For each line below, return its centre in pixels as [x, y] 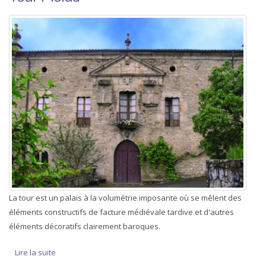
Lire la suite [35, 252]
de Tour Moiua [82, 252]
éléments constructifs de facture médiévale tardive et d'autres [121, 212]
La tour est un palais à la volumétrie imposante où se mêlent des [125, 197]
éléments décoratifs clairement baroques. [85, 226]
